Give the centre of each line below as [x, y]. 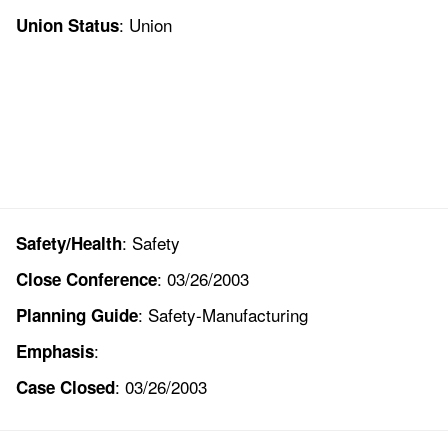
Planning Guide [76, 315]
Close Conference [86, 279]
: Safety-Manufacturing [222, 315]
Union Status [67, 25]
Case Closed [65, 387]
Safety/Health [68, 243]
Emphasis [54, 351]
